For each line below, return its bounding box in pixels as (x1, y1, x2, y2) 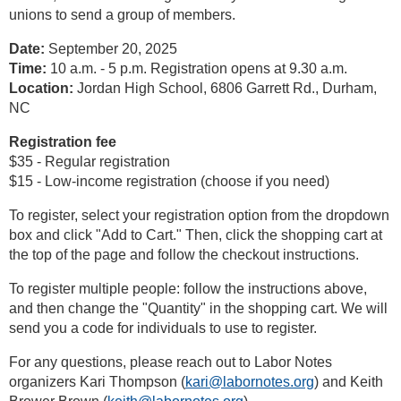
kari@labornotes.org (185, 373, 314, 389)
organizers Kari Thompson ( (9, 373, 185, 389)
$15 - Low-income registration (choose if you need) (9, 173, 329, 189)
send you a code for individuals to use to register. (9, 320, 317, 336)
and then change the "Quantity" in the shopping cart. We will (9, 300, 388, 316)
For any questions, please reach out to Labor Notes (9, 354, 332, 370)
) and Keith (314, 373, 383, 389)
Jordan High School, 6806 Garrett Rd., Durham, (73, 80, 377, 96)
